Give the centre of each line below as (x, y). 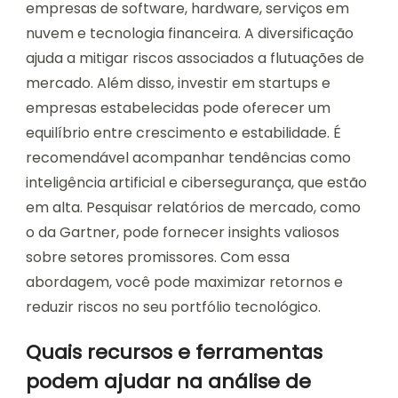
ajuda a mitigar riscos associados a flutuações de (195, 58)
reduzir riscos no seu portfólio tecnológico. (173, 306)
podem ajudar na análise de (168, 381)
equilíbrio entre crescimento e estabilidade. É (183, 132)
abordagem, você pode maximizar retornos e (184, 282)
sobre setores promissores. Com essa (158, 257)
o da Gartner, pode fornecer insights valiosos (183, 232)
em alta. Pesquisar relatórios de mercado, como (193, 207)
